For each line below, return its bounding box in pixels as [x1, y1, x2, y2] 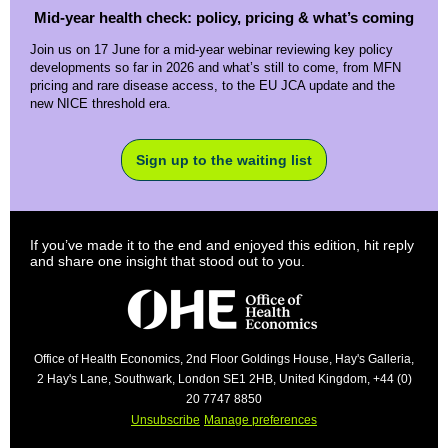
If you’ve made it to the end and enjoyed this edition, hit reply [30, 237, 414, 253]
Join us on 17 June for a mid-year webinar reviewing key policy [30, 42, 393, 57]
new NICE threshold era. [30, 96, 171, 111]
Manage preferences [204, 413, 317, 427]
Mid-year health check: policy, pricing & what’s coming [34, 9, 414, 26]
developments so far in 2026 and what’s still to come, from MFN [30, 60, 401, 75]
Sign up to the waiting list [136, 152, 312, 168]
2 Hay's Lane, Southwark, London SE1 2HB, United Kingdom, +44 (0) [36, 372, 412, 386]
